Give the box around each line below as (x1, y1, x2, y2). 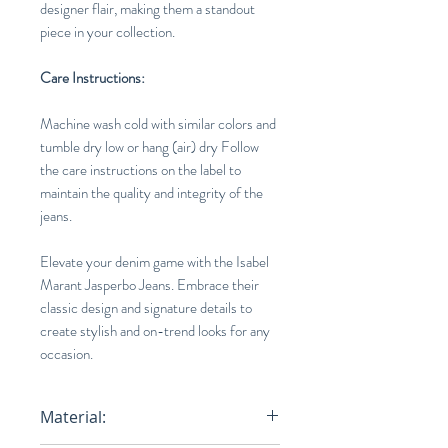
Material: (40, 406, 106, 429)
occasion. (40, 343, 93, 366)
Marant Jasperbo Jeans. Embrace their (40, 274, 259, 297)
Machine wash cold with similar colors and (40, 113, 276, 136)
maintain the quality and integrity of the (40, 182, 263, 205)
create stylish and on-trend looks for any (40, 320, 270, 343)
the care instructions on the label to (40, 159, 241, 182)
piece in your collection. (40, 21, 175, 44)
